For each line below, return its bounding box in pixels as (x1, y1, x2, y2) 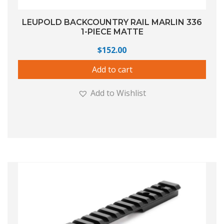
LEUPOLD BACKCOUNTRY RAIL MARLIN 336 (22, 17, 202, 27)
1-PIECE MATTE (80, 26, 143, 36)
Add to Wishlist (90, 87, 146, 98)
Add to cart (91, 63, 132, 75)
